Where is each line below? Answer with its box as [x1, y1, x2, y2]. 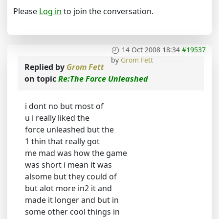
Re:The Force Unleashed [58, 73, 148, 84]
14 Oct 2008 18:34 [122, 44, 180, 54]
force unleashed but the [25, 124, 114, 135]
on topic [24, 73, 58, 84]
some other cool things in [25, 206, 120, 217]
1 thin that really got [25, 135, 100, 147]
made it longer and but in [25, 194, 119, 205]
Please [13, 5, 39, 17]
